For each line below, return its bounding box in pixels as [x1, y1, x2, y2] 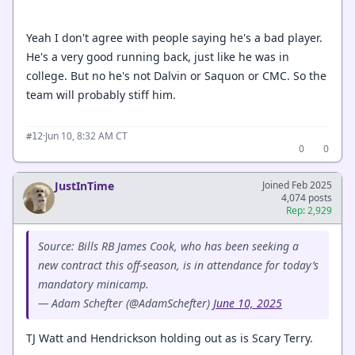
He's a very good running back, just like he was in [26, 49, 289, 64]
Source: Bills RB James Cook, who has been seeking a [38, 238, 299, 254]
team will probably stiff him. [26, 87, 176, 102]
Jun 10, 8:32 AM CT [45, 128, 128, 143]
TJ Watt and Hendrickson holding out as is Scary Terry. [26, 330, 313, 345]
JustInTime [55, 177, 114, 193]
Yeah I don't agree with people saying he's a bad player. [26, 30, 323, 45]
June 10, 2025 [213, 295, 282, 311]
